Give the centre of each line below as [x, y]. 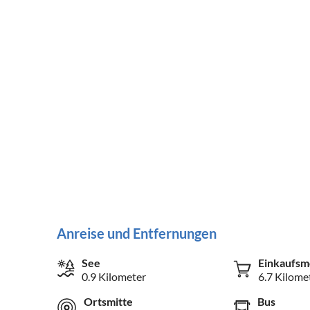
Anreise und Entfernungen [137, 233]
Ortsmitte [108, 301]
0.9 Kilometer [114, 276]
